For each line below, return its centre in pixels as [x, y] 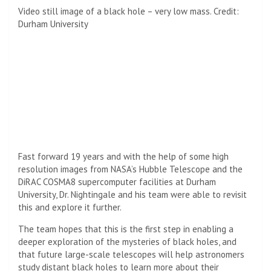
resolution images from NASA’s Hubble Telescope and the [130, 169]
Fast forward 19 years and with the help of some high [123, 156]
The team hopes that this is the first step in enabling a [126, 229]
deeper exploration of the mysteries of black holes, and [127, 241]
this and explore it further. [70, 207]
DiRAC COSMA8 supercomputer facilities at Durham [117, 181]
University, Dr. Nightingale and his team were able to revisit [132, 194]
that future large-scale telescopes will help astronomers [131, 254]
